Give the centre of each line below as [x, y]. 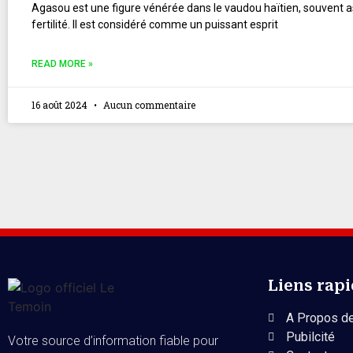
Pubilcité [310, 337]
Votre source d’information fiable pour [113, 341]
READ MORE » [62, 64]
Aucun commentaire [148, 105]
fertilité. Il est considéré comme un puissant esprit [155, 25]
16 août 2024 [61, 105]
